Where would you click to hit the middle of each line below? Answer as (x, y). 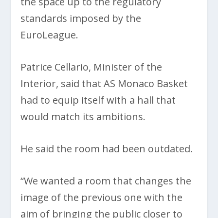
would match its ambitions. (83, 116)
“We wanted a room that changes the (106, 181)
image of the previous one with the (102, 197)
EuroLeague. (50, 35)
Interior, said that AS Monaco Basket (104, 83)
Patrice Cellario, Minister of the (91, 67)
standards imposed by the (81, 18)
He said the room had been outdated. (107, 148)
